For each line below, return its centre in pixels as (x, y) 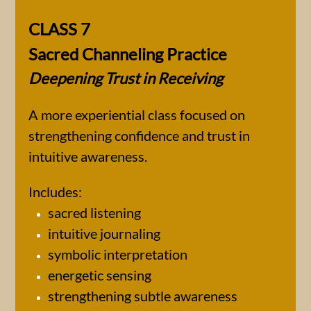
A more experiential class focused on (137, 115)
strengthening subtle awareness (143, 296)
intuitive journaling (104, 233)
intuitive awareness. (88, 156)
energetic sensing (100, 275)
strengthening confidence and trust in (139, 135)
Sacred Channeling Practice (128, 54)
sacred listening (94, 212)
